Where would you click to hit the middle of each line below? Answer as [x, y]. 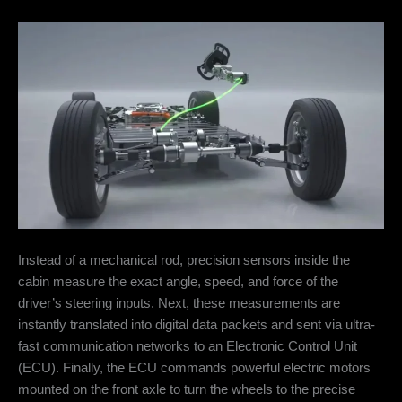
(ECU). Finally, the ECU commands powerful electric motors [194, 368]
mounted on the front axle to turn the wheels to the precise [187, 390]
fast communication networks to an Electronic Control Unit [188, 347]
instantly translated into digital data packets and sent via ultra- [197, 325]
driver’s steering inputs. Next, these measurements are [179, 304]
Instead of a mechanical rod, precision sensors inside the [184, 261]
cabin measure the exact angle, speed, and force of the [178, 282]
